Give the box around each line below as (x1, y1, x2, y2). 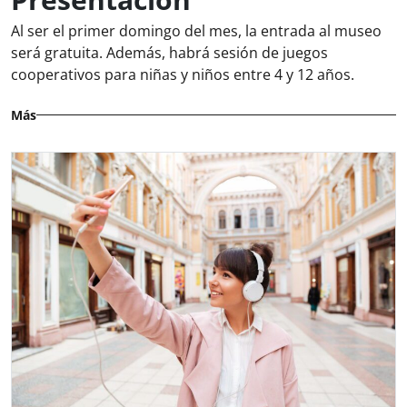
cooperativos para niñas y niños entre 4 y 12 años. (11, 64, 354, 84)
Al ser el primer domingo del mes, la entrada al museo (11, 20, 382, 41)
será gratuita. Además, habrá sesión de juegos (11, 42, 328, 63)
